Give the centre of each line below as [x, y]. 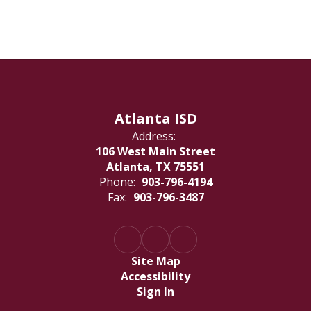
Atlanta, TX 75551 [155, 166]
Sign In [155, 291]
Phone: [117, 182]
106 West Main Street [155, 151]
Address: [154, 136]
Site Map [155, 261]
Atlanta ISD [155, 118]
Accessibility [155, 276]
